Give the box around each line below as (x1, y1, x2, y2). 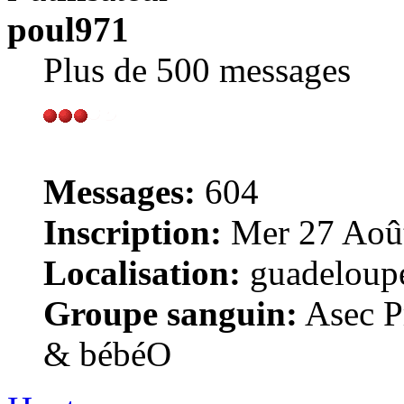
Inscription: (43, 212, 222, 252)
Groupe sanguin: (43, 293, 298, 333)
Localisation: (43, 252, 241, 292)
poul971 (7, 9, 129, 49)
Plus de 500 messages (43, 50, 351, 89)
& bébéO (43, 334, 171, 373)
